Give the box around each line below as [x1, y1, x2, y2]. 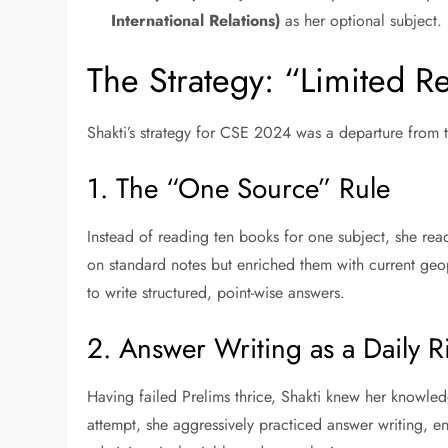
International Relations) [111, 9, 281, 33]
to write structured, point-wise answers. [87, 281, 346, 305]
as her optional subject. [280, 9, 443, 33]
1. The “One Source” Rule [87, 168, 391, 210]
